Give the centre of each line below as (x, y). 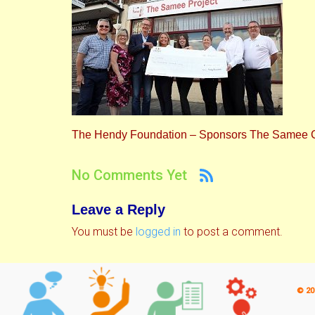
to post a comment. (232, 231)
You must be (104, 231)
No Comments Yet (129, 175)
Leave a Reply (118, 209)
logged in (158, 231)
